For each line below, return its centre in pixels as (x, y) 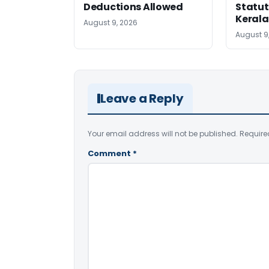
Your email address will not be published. (163, 134)
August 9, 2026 (110, 23)
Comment (110, 153)
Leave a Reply (142, 98)
